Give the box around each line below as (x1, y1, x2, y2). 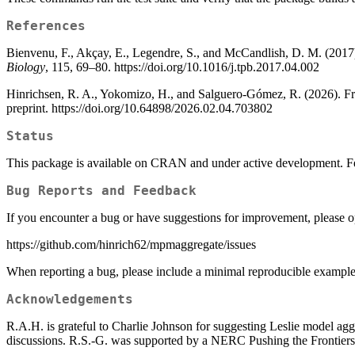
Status (6, 128, 54, 143)
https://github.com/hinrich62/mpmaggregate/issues (6, 237, 256, 251)
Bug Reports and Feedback (6, 182, 197, 198)
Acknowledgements (6, 291, 133, 307)
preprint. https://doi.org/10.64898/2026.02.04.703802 (6, 101, 273, 115)
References (6, 17, 86, 33)
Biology (6, 59, 45, 74)
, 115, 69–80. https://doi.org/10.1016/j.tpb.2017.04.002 (45, 59, 319, 74)
